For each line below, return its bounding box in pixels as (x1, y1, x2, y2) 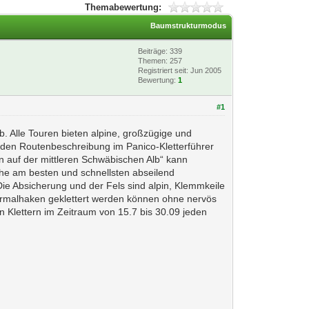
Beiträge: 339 (138, 47, 183, 55)
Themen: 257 (138, 57, 183, 65)
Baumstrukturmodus (150, 21, 227, 30)
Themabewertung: (84, 2, 161, 12)
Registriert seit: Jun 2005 (138, 66, 222, 74)
